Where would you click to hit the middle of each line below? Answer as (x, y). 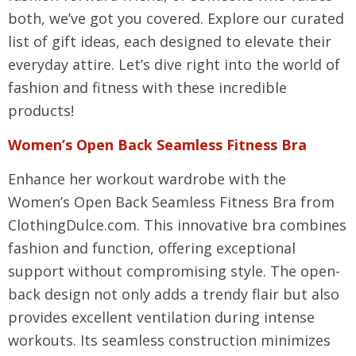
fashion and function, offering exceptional (152, 248)
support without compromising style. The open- (174, 271)
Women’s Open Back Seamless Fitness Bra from (171, 202)
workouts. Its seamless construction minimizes (169, 340)
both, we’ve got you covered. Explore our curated (176, 18)
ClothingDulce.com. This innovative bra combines (177, 225)
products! (41, 110)
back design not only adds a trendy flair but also (174, 294)
